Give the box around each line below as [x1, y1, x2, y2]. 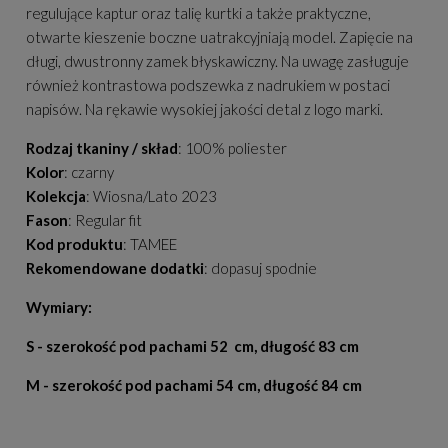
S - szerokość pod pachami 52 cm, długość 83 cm [26, 336, 359, 355]
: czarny [64, 162, 114, 181]
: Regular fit [68, 210, 142, 229]
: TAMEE [123, 234, 177, 253]
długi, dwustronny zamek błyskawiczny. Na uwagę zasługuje [26, 51, 409, 70]
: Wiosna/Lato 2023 [86, 186, 217, 205]
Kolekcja [26, 186, 86, 205]
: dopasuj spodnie [204, 258, 317, 277]
